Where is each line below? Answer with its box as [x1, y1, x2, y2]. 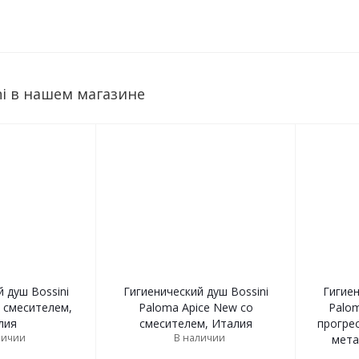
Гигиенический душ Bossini [123, 284, 268, 299]
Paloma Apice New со [139, 300, 253, 315]
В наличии [173, 331, 225, 345]
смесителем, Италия [139, 316, 252, 331]
